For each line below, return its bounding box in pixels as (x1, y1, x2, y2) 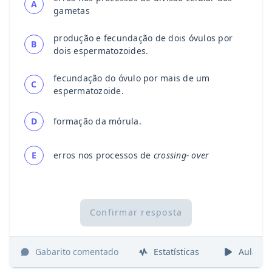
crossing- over (153, 149, 209, 161)
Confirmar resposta (89, 206, 183, 219)
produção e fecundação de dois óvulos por (53, 32, 233, 44)
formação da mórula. (53, 115, 141, 127)
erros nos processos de (53, 149, 154, 161)
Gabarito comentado (35, 246, 118, 258)
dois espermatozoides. (53, 44, 149, 56)
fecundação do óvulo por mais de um (53, 72, 210, 84)
